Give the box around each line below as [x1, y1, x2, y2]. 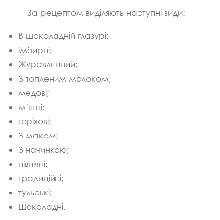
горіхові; [18, 115, 51, 126]
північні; [18, 158, 48, 169]
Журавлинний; [18, 58, 78, 69]
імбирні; [18, 44, 52, 55]
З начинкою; [18, 144, 69, 155]
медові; [18, 87, 49, 98]
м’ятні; [18, 101, 45, 112]
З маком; [18, 130, 58, 140]
